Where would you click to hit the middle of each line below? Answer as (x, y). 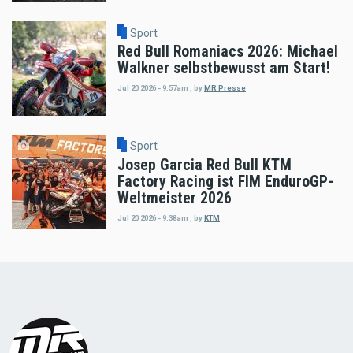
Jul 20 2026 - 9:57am (153, 87)
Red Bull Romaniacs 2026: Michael (228, 52)
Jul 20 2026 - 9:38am (153, 217)
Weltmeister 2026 (175, 199)
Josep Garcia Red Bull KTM (204, 165)
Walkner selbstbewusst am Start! (224, 69)
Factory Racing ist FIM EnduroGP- (225, 182)
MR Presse (225, 87)
